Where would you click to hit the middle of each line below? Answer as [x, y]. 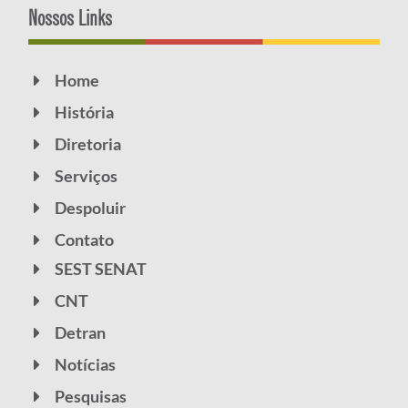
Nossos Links [70, 17]
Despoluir [90, 208]
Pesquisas [90, 396]
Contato [84, 240]
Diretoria [87, 144]
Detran [80, 332]
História [84, 112]
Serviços [86, 176]
